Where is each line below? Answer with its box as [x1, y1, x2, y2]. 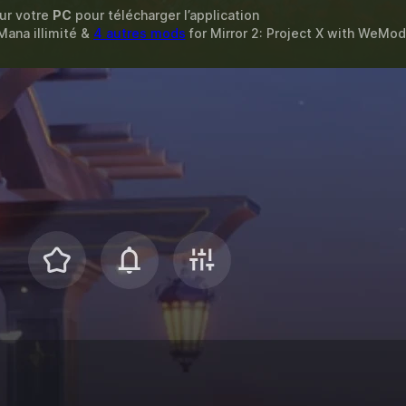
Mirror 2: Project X [209, 25, 324, 41]
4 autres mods [92, 25, 186, 41]
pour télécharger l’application [71, 7, 259, 23]
